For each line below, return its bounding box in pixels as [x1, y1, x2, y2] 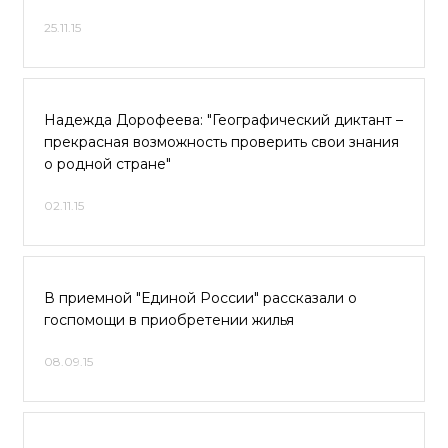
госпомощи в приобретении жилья [44, 311, 294, 329]
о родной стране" [44, 155, 171, 173]
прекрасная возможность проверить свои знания [44, 133, 399, 151]
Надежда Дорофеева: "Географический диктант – [44, 111, 403, 129]
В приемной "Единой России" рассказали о [44, 289, 357, 307]
